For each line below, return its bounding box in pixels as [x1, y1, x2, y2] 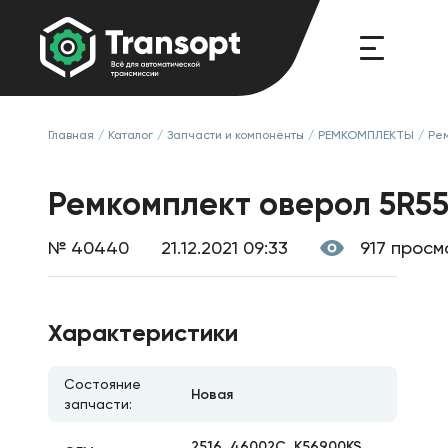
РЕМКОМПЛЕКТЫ [318, 128, 414, 142]
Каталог [108, 128, 153, 142]
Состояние [64, 376, 141, 392]
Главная [48, 128, 94, 142]
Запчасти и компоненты [167, 128, 304, 142]
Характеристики [48, 318, 238, 347]
